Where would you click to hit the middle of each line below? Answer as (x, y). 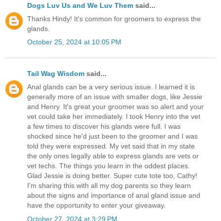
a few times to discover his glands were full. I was (104, 127)
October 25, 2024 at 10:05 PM (74, 42)
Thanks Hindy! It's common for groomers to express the (114, 18)
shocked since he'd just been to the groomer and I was (112, 136)
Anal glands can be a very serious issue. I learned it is (111, 87)
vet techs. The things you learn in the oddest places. (109, 166)
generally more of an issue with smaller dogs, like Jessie (115, 97)
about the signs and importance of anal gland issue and (114, 196)
